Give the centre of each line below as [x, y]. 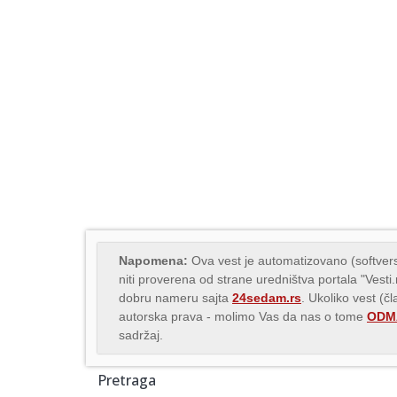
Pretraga [127, 381]
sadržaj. [141, 335]
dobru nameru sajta [175, 298]
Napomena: [153, 261]
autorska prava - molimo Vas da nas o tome [243, 317]
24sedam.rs [267, 298]
